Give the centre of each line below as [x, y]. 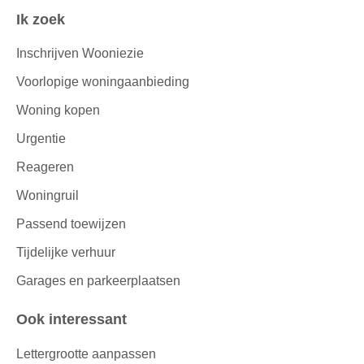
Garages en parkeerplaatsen [98, 281]
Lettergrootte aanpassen [86, 353]
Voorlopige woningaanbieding [103, 82]
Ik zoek [43, 19]
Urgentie [41, 139]
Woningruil [48, 196]
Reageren [45, 167]
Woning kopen [58, 110]
